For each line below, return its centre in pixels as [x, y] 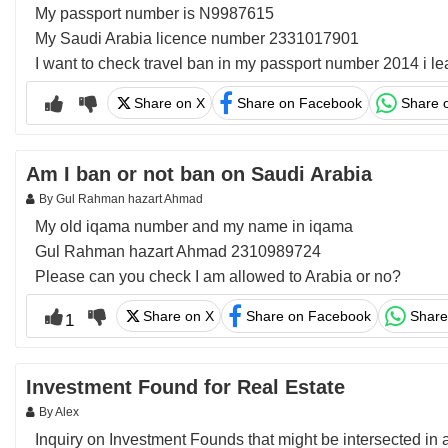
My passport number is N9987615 [154, 13]
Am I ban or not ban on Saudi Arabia [199, 174]
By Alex [59, 412]
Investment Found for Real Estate [185, 387]
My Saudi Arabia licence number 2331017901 [197, 38]
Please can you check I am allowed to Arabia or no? [218, 276]
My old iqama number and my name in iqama [194, 226]
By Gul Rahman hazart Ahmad [121, 199]
